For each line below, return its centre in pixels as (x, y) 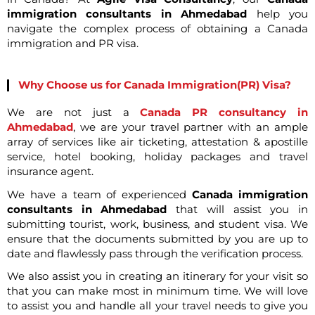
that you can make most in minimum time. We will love (157, 291)
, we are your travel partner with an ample (191, 128)
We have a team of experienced (100, 194)
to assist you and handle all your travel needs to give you (157, 306)
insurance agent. (50, 172)
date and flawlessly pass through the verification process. (155, 253)
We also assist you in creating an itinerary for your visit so (157, 277)
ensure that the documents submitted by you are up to (157, 239)
